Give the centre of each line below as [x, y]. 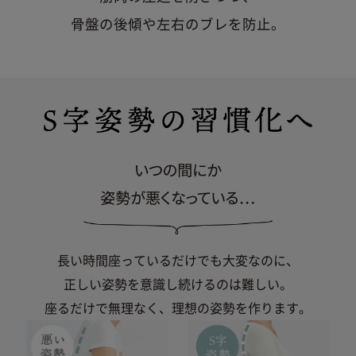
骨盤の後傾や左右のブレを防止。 [178, 25]
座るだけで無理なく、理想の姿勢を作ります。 [178, 308]
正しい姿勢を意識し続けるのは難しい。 [178, 284]
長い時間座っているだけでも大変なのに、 [178, 260]
